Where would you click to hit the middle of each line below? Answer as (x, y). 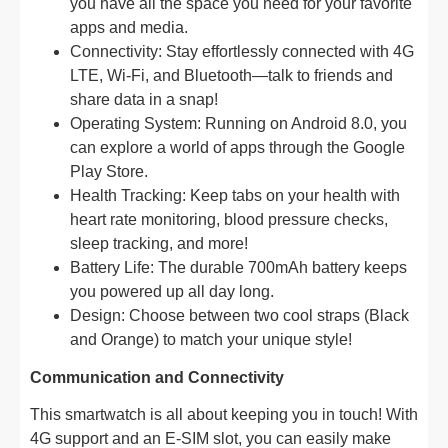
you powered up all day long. (172, 291)
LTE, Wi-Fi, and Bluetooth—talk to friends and (231, 75)
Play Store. (109, 171)
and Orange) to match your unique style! (211, 339)
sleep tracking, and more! (159, 243)
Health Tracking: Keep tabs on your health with (235, 195)
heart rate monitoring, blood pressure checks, (229, 219)
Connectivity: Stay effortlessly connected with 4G (242, 51)
